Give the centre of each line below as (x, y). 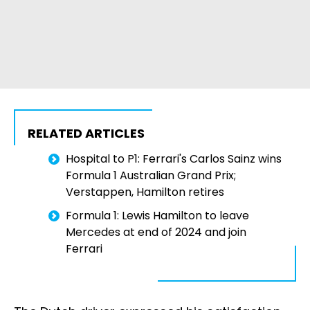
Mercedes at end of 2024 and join (156, 232)
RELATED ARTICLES (86, 134)
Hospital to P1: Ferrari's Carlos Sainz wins (174, 159)
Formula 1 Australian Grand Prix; (151, 176)
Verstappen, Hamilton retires (145, 192)
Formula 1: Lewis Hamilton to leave (157, 216)
